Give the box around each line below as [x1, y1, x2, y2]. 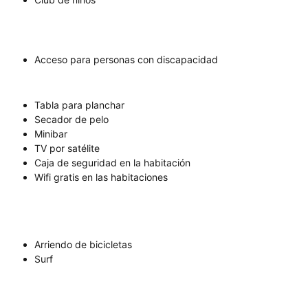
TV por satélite [34, 142, 100, 155]
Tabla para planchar [34, 99, 124, 111]
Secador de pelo [34, 113, 109, 126]
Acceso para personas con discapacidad [34, 54, 218, 66]
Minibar [34, 128, 67, 140]
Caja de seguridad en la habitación [34, 157, 190, 169]
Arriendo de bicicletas [34, 239, 132, 251]
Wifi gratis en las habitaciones [34, 171, 168, 184]
